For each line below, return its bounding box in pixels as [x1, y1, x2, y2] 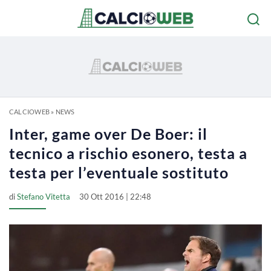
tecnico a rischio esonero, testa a [9, 144, 247, 162]
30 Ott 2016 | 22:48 [79, 192, 151, 201]
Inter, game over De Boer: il [9, 125, 207, 143]
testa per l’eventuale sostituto [9, 163, 229, 181]
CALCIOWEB [9, 108, 50, 116]
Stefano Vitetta [17, 192, 70, 201]
